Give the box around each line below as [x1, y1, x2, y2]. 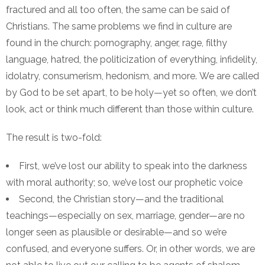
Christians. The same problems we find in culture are [6, 21, 232, 33]
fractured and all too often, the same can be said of [6, 4, 230, 16]
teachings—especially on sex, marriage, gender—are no [6, 210, 245, 222]
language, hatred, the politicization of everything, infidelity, [6, 54, 257, 66]
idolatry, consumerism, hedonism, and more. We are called [6, 70, 259, 82]
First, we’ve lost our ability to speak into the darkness [19, 160, 247, 172]
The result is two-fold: [6, 132, 102, 144]
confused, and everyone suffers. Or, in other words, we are [6, 243, 255, 255]
